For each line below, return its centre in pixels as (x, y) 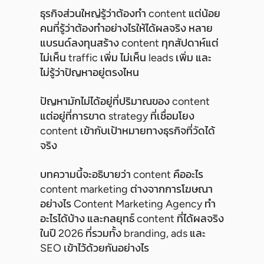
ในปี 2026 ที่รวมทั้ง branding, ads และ (123, 234)
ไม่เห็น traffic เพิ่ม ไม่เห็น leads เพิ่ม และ (126, 58)
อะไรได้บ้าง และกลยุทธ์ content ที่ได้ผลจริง (132, 219)
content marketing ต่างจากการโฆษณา (126, 189)
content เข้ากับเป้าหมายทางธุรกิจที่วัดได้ (128, 131)
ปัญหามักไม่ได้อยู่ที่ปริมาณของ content (125, 102)
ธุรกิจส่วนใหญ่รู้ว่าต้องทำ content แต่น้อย (130, 14)
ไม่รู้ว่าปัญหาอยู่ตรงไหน (90, 73)
